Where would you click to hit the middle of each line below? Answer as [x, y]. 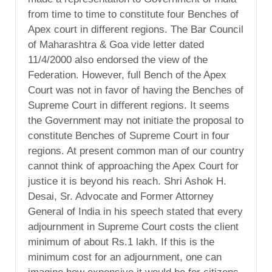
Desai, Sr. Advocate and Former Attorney [121, 196]
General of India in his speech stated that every [135, 211]
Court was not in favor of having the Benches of [136, 90]
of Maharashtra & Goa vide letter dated [116, 44]
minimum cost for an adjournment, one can [125, 257]
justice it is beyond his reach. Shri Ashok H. [127, 181]
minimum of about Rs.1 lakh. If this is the [121, 242]
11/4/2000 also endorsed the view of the [118, 59]
